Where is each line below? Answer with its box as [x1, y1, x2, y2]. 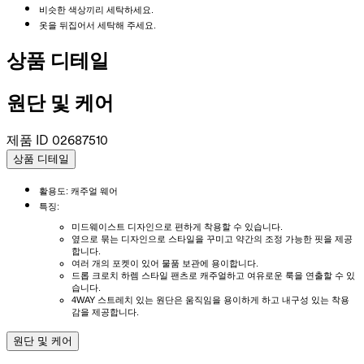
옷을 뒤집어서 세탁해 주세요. [39, 19, 156, 30]
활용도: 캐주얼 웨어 [39, 185, 118, 196]
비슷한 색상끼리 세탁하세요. [39, 4, 154, 15]
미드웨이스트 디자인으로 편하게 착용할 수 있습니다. [71, 221, 283, 232]
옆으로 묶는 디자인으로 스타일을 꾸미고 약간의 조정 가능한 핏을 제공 [71, 233, 353, 244]
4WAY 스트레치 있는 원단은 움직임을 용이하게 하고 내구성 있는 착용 [71, 294, 349, 305]
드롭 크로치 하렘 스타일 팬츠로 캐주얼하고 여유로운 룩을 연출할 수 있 [71, 270, 355, 280]
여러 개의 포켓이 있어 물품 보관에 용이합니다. [71, 258, 258, 268]
